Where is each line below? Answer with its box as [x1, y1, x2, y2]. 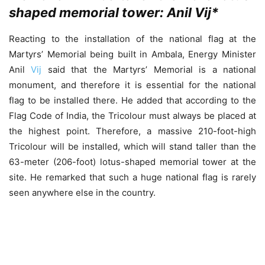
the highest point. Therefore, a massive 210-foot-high [9, 125, 256, 137]
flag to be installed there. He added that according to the [9, 95, 256, 106]
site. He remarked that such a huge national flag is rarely [9, 172, 256, 183]
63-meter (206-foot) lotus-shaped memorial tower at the [9, 156, 256, 168]
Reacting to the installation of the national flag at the [9, 33, 256, 45]
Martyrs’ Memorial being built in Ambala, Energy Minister [9, 49, 256, 60]
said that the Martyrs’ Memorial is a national [41, 64, 257, 76]
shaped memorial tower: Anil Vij [9, 5, 211, 21]
